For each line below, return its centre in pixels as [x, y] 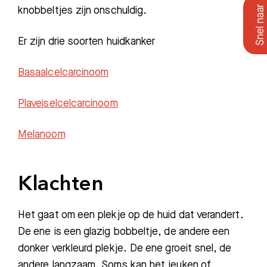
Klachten [61, 185]
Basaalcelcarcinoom [63, 72]
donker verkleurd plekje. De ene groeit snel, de [125, 248]
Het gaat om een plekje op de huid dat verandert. [131, 215]
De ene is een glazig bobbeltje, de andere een [124, 232]
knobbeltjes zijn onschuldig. [83, 10]
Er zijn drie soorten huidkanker [87, 41]
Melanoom [42, 134]
